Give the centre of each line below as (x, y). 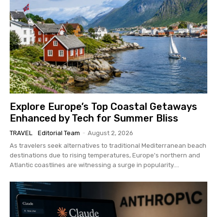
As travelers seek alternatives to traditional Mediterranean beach (108, 145)
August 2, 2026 (110, 133)
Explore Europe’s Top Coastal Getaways (103, 106)
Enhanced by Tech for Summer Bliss (94, 118)
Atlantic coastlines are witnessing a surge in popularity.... (94, 165)
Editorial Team (59, 133)
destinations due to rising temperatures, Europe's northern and (105, 155)
